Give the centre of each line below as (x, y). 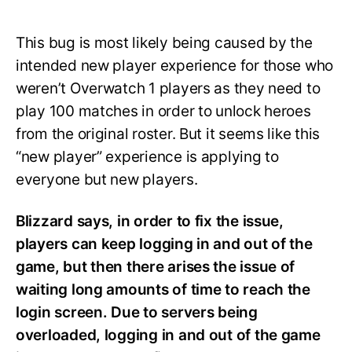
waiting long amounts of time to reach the (163, 290)
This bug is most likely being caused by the (164, 43)
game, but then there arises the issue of (156, 267)
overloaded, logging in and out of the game (168, 335)
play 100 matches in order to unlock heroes (163, 112)
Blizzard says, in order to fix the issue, (150, 222)
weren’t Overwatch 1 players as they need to (168, 89)
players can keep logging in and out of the (164, 244)
